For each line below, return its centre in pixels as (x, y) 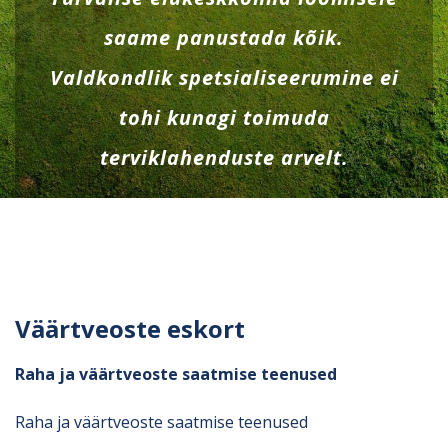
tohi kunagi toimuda (224, 117)
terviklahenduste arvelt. (224, 157)
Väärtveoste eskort (130, 328)
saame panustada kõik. (224, 37)
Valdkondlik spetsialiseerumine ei (224, 77)
